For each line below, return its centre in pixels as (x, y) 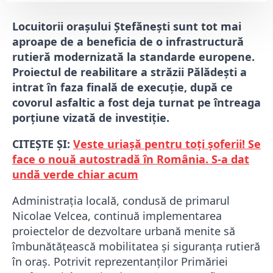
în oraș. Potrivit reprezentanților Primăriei (120, 262)
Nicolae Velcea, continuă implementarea (117, 216)
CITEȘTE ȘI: (43, 144)
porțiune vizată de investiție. (91, 118)
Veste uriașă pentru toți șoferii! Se (167, 144)
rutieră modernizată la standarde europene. (133, 57)
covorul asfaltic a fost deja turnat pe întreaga (136, 103)
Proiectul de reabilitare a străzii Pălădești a (129, 72)
